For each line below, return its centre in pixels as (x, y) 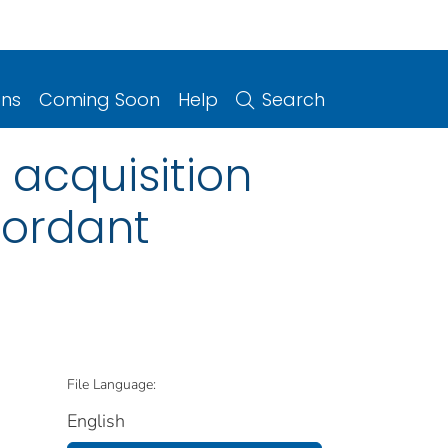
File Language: (111, 384)
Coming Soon (99, 99)
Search (293, 99)
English (96, 420)
